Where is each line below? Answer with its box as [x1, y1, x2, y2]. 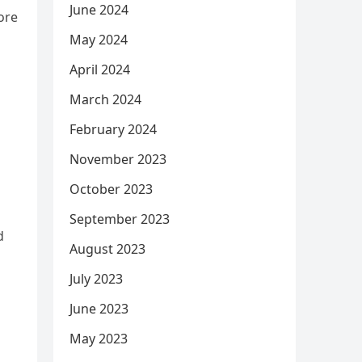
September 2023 [69, 210, 170, 228]
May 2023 [69, 330, 128, 347]
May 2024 [69, 31, 128, 48]
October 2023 [69, 180, 153, 198]
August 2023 [69, 240, 145, 258]
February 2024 [69, 120, 157, 138]
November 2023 [69, 150, 166, 168]
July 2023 [69, 270, 123, 288]
